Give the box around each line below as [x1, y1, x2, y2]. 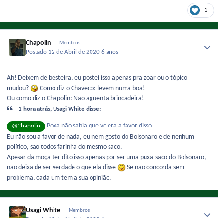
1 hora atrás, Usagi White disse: [17, 106, 102, 112]
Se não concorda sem [125, 163, 184, 171]
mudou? [7, 85, 30, 92]
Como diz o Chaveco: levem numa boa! [38, 85, 145, 92]
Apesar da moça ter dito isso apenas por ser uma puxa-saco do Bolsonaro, [7, 153, 206, 161]
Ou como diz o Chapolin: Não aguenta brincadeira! [7, 95, 144, 102]
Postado [26, 49, 49, 55]
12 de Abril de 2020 [48, 49, 102, 55]
